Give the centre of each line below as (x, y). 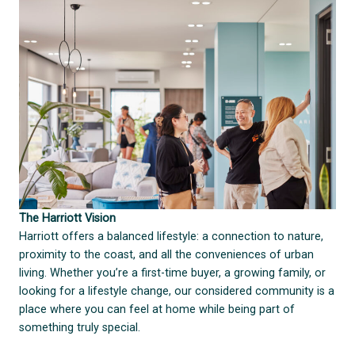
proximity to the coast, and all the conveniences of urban (167, 254)
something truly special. (80, 327)
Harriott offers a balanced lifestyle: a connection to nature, (172, 236)
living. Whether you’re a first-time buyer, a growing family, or (173, 273)
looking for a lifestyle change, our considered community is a (177, 291)
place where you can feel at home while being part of (157, 309)
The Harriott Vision (68, 218)
